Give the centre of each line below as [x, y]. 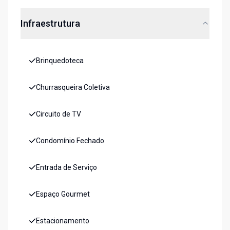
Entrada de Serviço [66, 168]
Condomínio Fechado [70, 141]
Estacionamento [63, 221]
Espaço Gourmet [63, 194]
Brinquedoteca [60, 61]
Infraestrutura [50, 24]
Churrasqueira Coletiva [73, 88]
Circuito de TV [59, 114]
